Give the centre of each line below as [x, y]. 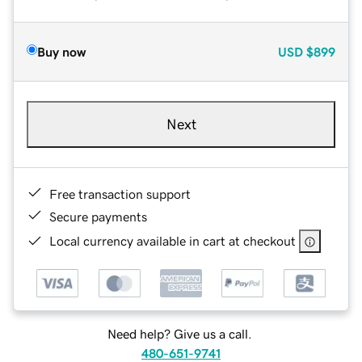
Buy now [61, 51]
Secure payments [98, 216]
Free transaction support [120, 194]
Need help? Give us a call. [179, 334]
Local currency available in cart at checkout [173, 240]
